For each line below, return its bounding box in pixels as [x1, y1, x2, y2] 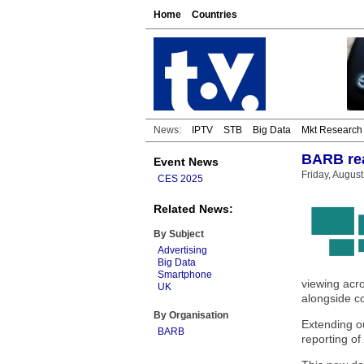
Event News [154, 155, 219, 168]
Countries [192, 9, 237, 20]
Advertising [158, 245, 207, 256]
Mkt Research [301, 124, 362, 136]
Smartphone [158, 269, 212, 280]
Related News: [154, 202, 233, 215]
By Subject [154, 228, 204, 240]
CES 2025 [158, 173, 203, 184]
